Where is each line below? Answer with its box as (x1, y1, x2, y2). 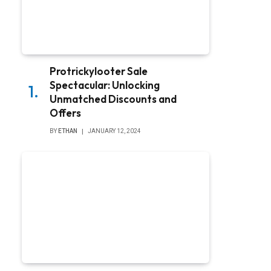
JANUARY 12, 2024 (88, 127, 141, 134)
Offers (50, 106, 81, 119)
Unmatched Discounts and (50, 92, 177, 105)
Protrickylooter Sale (50, 64, 148, 77)
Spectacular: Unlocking (50, 78, 160, 91)
